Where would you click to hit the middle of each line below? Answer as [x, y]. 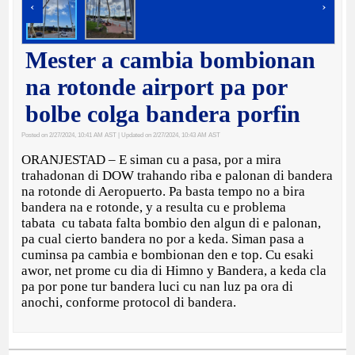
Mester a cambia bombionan [171, 59]
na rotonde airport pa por [157, 86]
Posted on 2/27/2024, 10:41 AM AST [69, 135]
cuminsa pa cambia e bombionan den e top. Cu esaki [168, 254]
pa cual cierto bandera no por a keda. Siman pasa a [163, 239]
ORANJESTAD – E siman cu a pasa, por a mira [152, 159]
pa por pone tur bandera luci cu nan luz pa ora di [158, 286]
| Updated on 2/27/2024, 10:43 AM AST [169, 135]
